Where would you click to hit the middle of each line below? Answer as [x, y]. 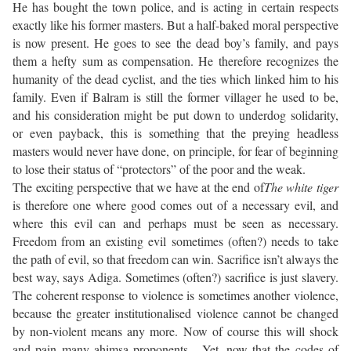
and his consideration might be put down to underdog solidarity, [175, 115]
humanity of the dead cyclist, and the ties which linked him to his [175, 79]
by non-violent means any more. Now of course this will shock [175, 331]
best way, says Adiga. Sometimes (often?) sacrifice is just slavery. [175, 277]
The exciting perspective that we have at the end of [138, 187]
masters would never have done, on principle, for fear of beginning [175, 151]
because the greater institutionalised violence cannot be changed [175, 313]
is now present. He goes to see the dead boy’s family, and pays [175, 43]
